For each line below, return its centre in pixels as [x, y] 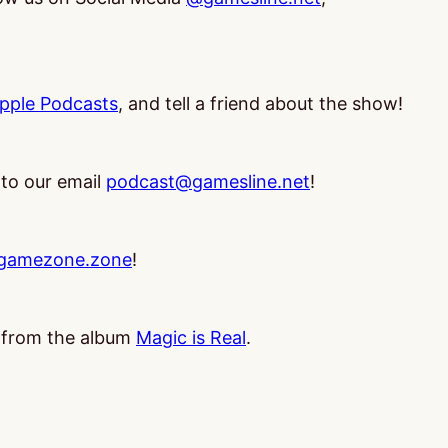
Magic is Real [191, 337]
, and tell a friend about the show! [260, 103]
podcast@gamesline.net [208, 181]
